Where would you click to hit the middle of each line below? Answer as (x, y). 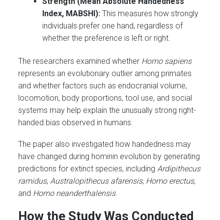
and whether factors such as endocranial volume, (103, 86)
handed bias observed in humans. (76, 123)
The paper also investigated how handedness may (105, 144)
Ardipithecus (179, 169)
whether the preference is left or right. (107, 38)
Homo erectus (170, 181)
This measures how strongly (150, 13)
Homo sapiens (167, 61)
